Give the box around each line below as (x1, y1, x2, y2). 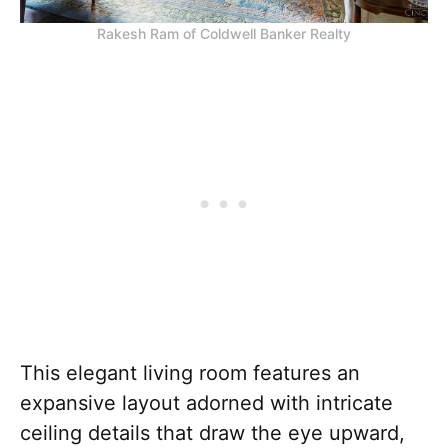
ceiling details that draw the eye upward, (20, 420, 405, 445)
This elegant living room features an (20, 360, 360, 385)
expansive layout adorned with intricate (20, 390, 393, 415)
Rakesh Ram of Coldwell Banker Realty (97, 24, 351, 42)
